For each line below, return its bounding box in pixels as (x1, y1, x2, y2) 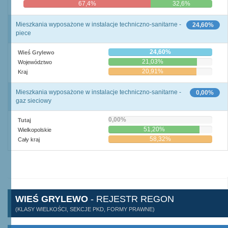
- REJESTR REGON (88, 194, 174, 204)
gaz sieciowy (16, 97, 51, 104)
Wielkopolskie (18, 127, 51, 133)
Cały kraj (18, 136, 40, 142)
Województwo (18, 59, 52, 65)
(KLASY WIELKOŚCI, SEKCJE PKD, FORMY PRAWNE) (15, 206, 155, 212)
